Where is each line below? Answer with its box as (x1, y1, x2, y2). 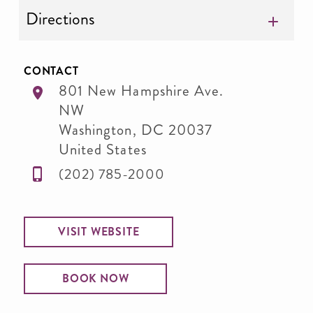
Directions (26, 7, 95, 31)
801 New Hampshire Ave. (59, 80, 224, 101)
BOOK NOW (62, 270, 129, 286)
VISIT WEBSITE (58, 224, 140, 240)
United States (59, 139, 147, 160)
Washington (59, 119, 133, 140)
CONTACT (24, 63, 79, 79)
